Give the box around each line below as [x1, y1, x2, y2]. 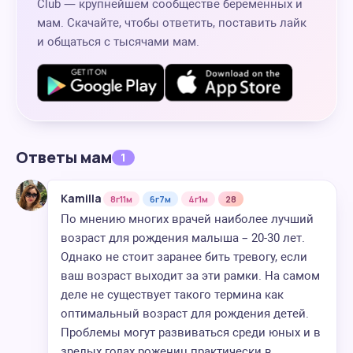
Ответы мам [16, 147, 112, 168]
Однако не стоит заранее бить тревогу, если [61, 250, 307, 264]
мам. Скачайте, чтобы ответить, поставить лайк [37, 16, 307, 30]
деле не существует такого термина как [61, 288, 284, 302]
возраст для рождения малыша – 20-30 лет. [61, 231, 305, 245]
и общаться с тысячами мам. [37, 35, 199, 49]
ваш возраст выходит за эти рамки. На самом [61, 269, 320, 283]
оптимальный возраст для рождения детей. [61, 307, 309, 321]
